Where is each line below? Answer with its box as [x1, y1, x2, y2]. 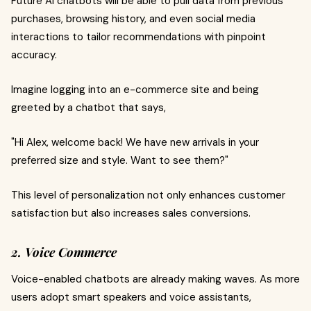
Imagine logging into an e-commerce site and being [11, 82, 259, 96]
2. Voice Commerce [11, 243, 117, 260]
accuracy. [11, 47, 57, 62]
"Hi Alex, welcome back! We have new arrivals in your [11, 135, 259, 149]
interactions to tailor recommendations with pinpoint [11, 29, 266, 44]
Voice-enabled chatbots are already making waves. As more [11, 271, 300, 286]
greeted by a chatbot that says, [11, 100, 166, 115]
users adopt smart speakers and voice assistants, [11, 289, 251, 304]
